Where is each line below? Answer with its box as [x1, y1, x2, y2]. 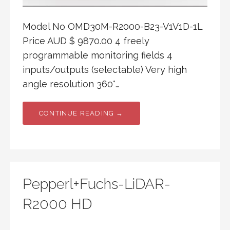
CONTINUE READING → [39, 109, 124, 117]
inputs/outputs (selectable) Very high [23, 64, 187, 75]
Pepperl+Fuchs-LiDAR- [23, 175, 170, 193]
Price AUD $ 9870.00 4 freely [23, 35, 149, 46]
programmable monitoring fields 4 [23, 49, 172, 61]
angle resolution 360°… [23, 78, 119, 89]
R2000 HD [23, 195, 92, 213]
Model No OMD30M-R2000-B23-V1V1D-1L [23, 21, 202, 32]
